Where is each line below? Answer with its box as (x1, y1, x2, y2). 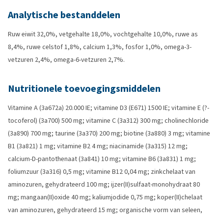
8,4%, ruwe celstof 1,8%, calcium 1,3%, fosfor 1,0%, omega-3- (8, 42, 192, 52)
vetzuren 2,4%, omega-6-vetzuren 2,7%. (8, 55, 125, 64)
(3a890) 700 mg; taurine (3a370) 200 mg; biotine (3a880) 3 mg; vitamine (8, 129, 210, 138)
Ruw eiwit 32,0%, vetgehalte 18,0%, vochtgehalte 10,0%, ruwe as (8, 29, 198, 39)
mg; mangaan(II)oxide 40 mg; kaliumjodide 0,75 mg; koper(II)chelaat (8, 192, 202, 202)
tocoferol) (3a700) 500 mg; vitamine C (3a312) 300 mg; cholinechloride (8, 116, 209, 125)
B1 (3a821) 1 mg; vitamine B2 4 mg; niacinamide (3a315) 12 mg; (8, 141, 188, 151)
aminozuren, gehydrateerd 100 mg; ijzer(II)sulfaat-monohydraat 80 (8, 180, 200, 189)
